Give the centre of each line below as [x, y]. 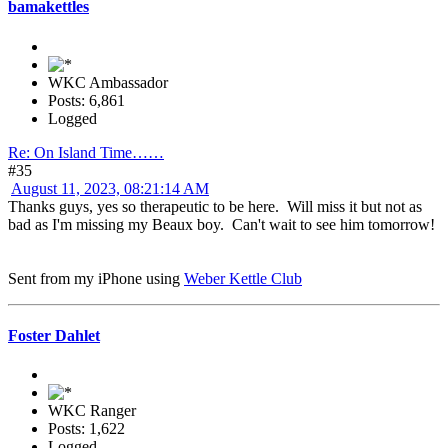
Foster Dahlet [54, 335]
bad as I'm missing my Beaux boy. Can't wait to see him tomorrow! [221, 224]
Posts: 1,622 [86, 429]
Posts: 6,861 [86, 100]
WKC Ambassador [108, 82]
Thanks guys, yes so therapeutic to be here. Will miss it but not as [215, 206]
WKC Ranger [92, 411]
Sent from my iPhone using [96, 278]
